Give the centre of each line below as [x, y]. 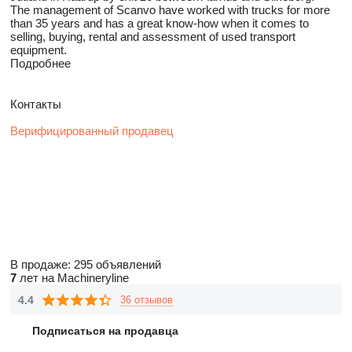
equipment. [38, 50]
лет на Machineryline [73, 278]
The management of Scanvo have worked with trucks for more [170, 10]
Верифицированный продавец [92, 131]
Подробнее [40, 63]
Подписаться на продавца [105, 331]
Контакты [36, 104]
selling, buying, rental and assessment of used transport [153, 37]
